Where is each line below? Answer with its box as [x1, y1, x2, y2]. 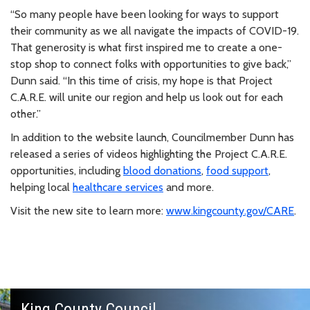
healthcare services [73, 180, 163, 194]
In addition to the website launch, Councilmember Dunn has [10, 130, 294, 144]
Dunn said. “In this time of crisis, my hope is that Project [10, 73, 273, 87]
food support [206, 163, 268, 177]
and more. [163, 180, 214, 194]
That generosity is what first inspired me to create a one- [10, 40, 282, 54]
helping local [10, 180, 73, 194]
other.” [10, 107, 41, 120]
